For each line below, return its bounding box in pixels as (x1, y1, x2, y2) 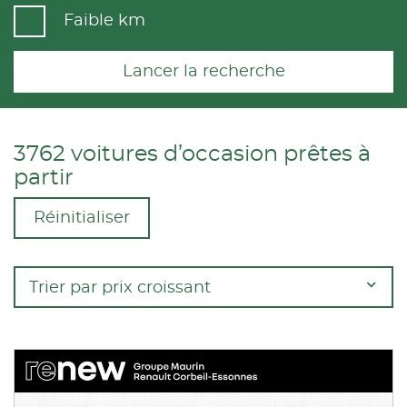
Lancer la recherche (122, 64, 285, 80)
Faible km (64, 13, 145, 29)
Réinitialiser (34, 210, 130, 226)
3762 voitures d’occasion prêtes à (14, 144, 371, 165)
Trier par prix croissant (29, 280, 211, 296)
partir (14, 167, 74, 189)
